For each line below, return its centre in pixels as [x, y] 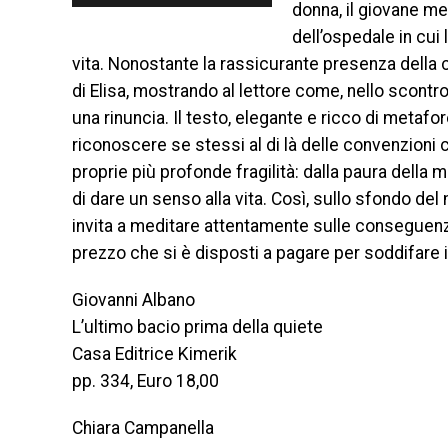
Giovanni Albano [133, 300]
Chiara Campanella [143, 428]
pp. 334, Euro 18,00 [145, 381]
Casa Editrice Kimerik [154, 354]
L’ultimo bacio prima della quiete [197, 327]
